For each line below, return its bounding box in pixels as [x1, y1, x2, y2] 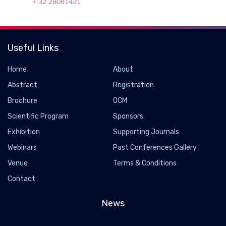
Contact [8, 175, 35, 183]
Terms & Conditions [113, 159, 177, 167]
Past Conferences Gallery [113, 143, 197, 152]
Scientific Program [8, 112, 69, 121]
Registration [113, 81, 154, 89]
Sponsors [113, 112, 143, 121]
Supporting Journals [113, 128, 179, 136]
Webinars [8, 143, 37, 152]
